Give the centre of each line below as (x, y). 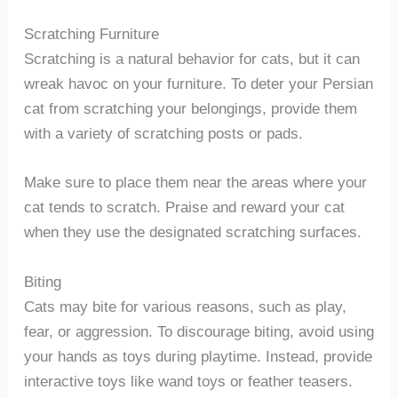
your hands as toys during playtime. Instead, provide (198, 356)
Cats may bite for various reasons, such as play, (185, 306)
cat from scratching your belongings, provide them (190, 108)
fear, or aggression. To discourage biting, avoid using (199, 331)
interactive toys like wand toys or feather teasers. (188, 381)
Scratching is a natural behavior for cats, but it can (191, 58)
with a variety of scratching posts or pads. (163, 133)
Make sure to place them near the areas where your (195, 183)
